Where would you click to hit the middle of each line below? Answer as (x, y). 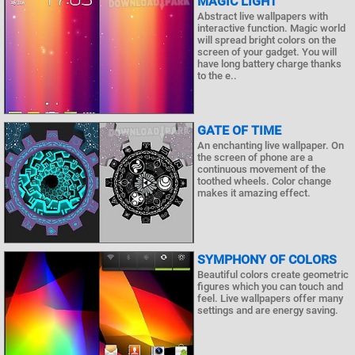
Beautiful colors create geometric (273, 275)
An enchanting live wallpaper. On (271, 146)
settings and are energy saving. (268, 311)
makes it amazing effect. (254, 193)
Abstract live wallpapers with (263, 16)
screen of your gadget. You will (267, 52)
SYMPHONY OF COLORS (267, 260)
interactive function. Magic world (271, 28)
